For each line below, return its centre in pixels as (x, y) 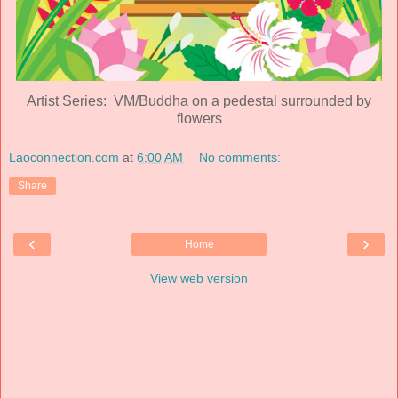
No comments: (240, 157)
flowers (199, 119)
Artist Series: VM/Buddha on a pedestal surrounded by (199, 101)
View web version (199, 278)
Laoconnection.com (64, 157)
